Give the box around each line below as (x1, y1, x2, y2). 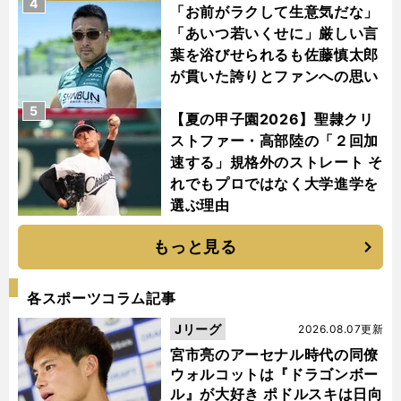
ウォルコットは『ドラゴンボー (170, 365, 379, 384)
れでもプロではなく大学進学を (170, 175, 379, 193)
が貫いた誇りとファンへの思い (170, 67, 379, 86)
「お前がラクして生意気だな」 (170, 3, 379, 21)
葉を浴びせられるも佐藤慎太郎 (170, 46, 379, 64)
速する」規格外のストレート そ (170, 153, 383, 172)
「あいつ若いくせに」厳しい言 (170, 24, 379, 43)
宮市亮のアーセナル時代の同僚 (170, 346, 379, 364)
